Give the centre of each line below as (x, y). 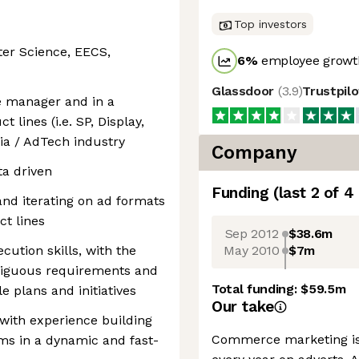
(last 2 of (308, 193)
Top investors (270, 24)
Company (254, 153)
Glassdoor (245, 91)
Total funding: (256, 289)
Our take (243, 307)
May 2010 (252, 250)
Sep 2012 (252, 233)
